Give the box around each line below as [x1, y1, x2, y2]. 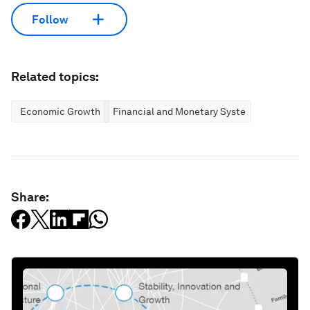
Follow [32, 12, 68, 26]
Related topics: [11, 69, 99, 84]
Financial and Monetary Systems [113, 106, 259, 117]
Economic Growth [20, 106, 100, 117]
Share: [11, 190, 49, 204]
